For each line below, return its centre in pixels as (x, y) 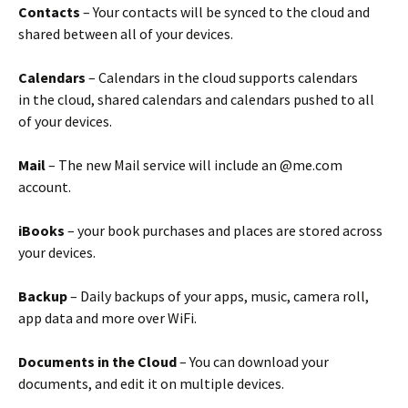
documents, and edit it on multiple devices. (151, 383)
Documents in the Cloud (97, 362)
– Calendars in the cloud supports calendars (223, 77)
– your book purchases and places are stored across (225, 230)
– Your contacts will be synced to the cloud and (226, 12)
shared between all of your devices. (126, 34)
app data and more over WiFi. (107, 318)
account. (45, 187)
